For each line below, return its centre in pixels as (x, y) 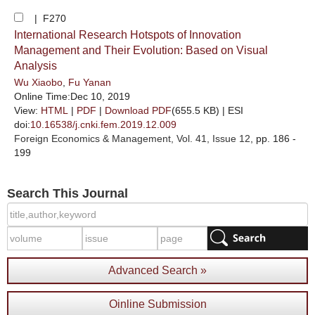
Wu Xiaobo (38, 82)
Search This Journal (67, 193)
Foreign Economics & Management (92, 139)
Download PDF (138, 110)
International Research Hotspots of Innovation (128, 35)
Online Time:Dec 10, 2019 (72, 96)
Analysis (36, 66)
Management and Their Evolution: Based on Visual (141, 50)
